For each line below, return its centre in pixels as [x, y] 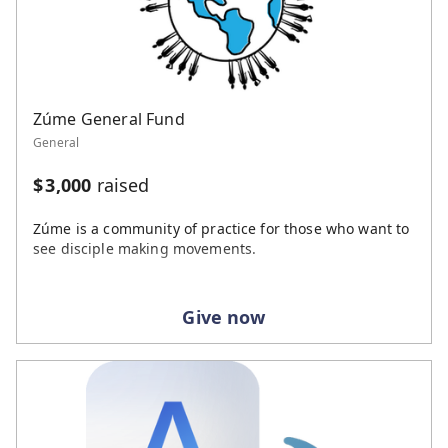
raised [120, 184]
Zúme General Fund [109, 118]
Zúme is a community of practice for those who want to [221, 228]
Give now [224, 316]
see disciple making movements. [145, 248]
